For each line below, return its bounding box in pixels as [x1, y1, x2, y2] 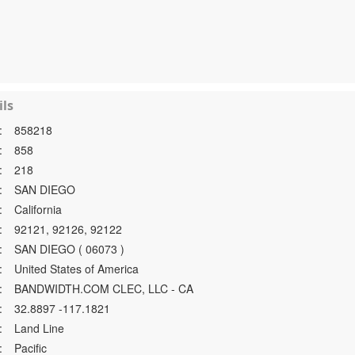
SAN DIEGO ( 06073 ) [14, 241, 125, 257]
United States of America [14, 261, 139, 277]
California [14, 201, 63, 217]
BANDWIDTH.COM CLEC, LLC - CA [14, 281, 194, 296]
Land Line [14, 320, 65, 336]
